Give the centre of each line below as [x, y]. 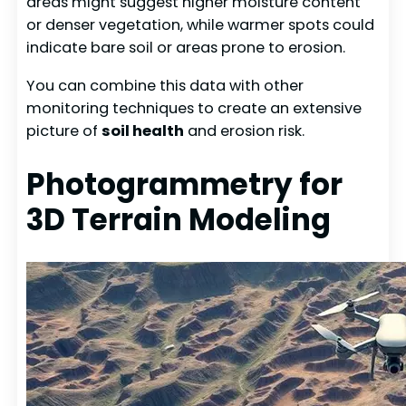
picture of [64, 130]
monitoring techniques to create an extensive [194, 108]
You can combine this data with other [165, 85]
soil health [143, 130]
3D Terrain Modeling [179, 219]
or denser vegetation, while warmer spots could [201, 25]
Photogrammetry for [185, 184]
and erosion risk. [245, 130]
